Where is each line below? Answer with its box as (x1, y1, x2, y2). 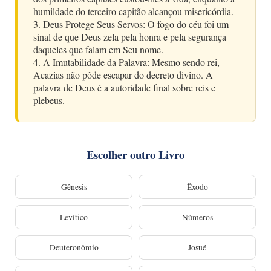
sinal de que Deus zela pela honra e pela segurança (33, 30, 226, 43)
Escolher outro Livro (87, 146, 184, 163)
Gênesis (60, 181, 87, 192)
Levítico (60, 211, 88, 223)
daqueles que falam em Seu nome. (33, 42, 163, 56)
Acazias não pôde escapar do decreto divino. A (33, 68, 213, 81)
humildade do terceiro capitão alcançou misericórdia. (33, 4, 233, 18)
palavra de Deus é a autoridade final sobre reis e (33, 80, 215, 94)
